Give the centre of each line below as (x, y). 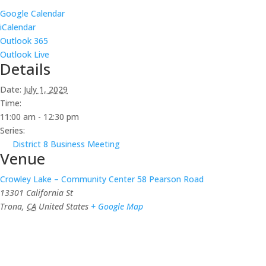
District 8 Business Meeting (66, 144)
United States (64, 207)
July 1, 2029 (46, 90)
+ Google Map (117, 207)
